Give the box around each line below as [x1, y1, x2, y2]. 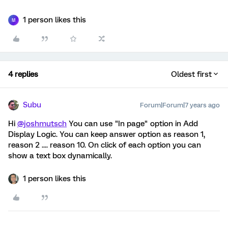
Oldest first [171, 70, 212, 79]
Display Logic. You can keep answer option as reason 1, [8, 130, 205, 139]
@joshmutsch [17, 119, 67, 129]
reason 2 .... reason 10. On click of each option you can [8, 140, 201, 150]
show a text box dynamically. [8, 151, 112, 161]
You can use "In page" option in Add [67, 119, 198, 129]
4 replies [8, 70, 38, 79]
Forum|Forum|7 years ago [140, 101, 220, 109]
